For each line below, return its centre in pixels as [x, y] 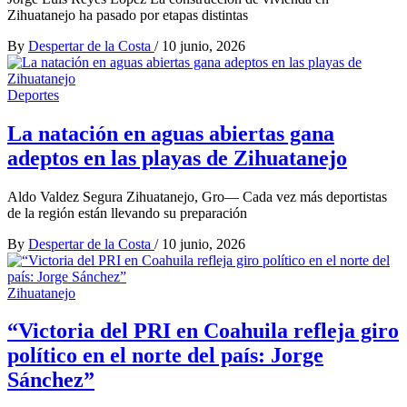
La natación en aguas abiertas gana [171, 133]
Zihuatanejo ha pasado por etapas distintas [128, 15]
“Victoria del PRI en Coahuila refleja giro [203, 331]
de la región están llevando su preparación [127, 213]
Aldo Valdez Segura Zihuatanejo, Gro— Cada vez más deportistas [197, 196]
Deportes [33, 94]
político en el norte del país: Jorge [165, 356]
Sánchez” [51, 380]
